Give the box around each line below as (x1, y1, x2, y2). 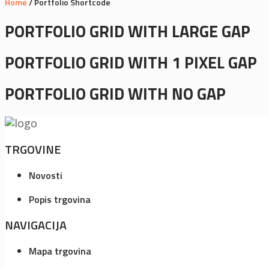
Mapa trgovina (29, 243, 91, 258)
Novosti (29, 168, 62, 183)
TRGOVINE (5, 139, 61, 159)
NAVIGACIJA (5, 215, 67, 234)
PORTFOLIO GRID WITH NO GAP (5, 81, 226, 106)
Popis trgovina (29, 192, 91, 207)
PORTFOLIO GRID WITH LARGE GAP (5, 18, 250, 43)
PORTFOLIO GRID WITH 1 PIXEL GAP (5, 50, 257, 75)
